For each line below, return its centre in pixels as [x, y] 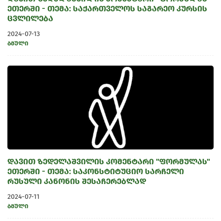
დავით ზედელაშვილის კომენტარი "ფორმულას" [109, 162]
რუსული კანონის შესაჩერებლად [77, 181]
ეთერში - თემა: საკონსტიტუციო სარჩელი [96, 171]
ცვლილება [30, 18]
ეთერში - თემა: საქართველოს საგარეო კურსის [107, 9]
